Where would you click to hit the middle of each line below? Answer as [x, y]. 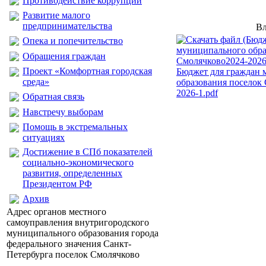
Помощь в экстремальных [75, 127]
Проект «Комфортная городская [87, 71]
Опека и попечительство [73, 41]
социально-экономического [78, 162]
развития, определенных [72, 173]
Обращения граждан [64, 56]
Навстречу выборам [63, 112]
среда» [36, 82]
